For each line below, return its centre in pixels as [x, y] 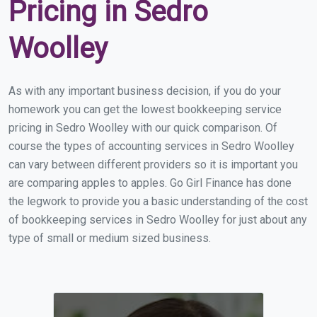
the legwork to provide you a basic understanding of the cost [158, 201]
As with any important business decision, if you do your [145, 91]
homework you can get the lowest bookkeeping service [145, 109]
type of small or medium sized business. [110, 238]
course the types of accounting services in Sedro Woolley [151, 146]
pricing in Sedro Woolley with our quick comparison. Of [143, 128]
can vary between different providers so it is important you [153, 165]
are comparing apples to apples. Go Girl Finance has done [150, 183]
